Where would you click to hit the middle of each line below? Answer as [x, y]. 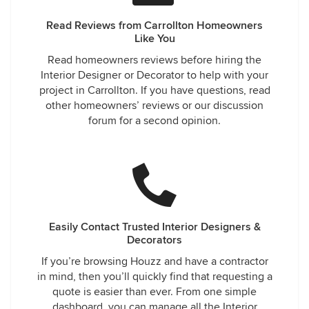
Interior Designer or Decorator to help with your [154, 75]
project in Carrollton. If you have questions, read [154, 90]
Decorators [154, 240]
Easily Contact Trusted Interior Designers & [154, 227]
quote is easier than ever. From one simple [154, 292]
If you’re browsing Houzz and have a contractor [154, 261]
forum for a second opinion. [154, 121]
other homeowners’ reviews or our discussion [154, 106]
